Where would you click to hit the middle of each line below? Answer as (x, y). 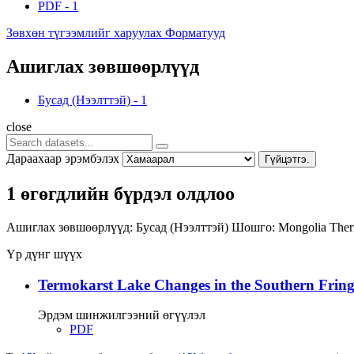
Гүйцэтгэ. (287, 159)
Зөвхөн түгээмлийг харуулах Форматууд (116, 33)
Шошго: (253, 227)
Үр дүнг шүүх (44, 254)
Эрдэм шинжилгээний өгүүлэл (122, 315)
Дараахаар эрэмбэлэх (63, 158)
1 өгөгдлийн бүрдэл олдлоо (121, 193)
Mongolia (304, 227)
